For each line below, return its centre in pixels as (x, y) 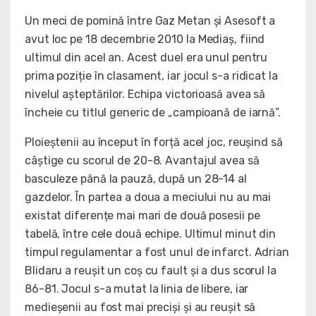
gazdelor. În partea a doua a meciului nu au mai (148, 197)
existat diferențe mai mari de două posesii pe (142, 216)
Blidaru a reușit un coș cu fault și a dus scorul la (151, 271)
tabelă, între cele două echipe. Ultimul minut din (151, 234)
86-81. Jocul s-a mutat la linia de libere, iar (137, 289)
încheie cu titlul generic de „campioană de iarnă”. (153, 113)
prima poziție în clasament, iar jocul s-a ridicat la (151, 76)
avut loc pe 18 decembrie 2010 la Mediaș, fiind (145, 39)
